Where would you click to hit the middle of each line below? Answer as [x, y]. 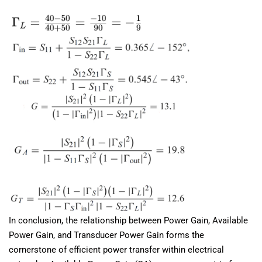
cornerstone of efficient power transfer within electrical [116, 249]
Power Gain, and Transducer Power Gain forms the [106, 235]
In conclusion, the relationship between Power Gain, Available [128, 220]
